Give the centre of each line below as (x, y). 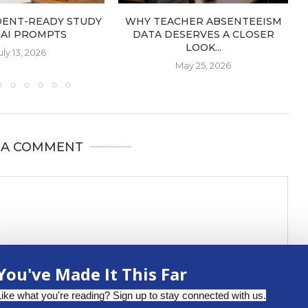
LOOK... (203, 47)
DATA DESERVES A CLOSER (203, 34)
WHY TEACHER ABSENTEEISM (203, 21)
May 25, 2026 (203, 65)
